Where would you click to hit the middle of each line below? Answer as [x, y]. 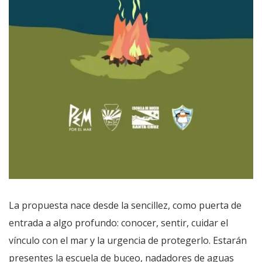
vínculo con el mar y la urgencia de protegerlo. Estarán [128, 241]
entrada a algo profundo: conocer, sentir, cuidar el [118, 223]
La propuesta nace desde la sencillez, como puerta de [125, 206]
